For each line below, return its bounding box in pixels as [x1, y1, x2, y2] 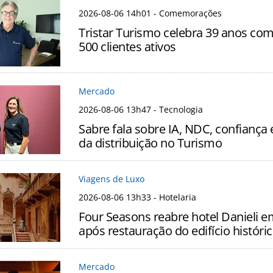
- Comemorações [151, 7, 222, 19]
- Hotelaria [151, 191, 196, 204]
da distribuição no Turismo [79, 135, 222, 152]
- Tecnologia [151, 104, 203, 116]
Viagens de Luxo [79, 173, 144, 185]
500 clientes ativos [79, 38, 176, 55]
